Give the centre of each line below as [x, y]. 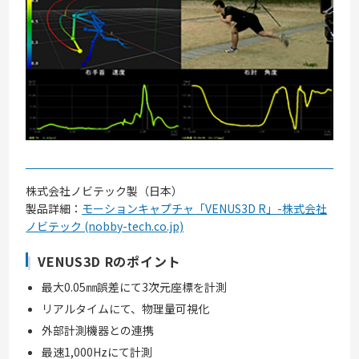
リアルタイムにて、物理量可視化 [126, 309]
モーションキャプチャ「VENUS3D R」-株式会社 [205, 209]
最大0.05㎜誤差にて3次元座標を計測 [135, 287]
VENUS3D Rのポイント [109, 262]
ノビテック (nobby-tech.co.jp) [105, 226]
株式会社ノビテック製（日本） [105, 191]
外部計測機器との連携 [98, 331]
